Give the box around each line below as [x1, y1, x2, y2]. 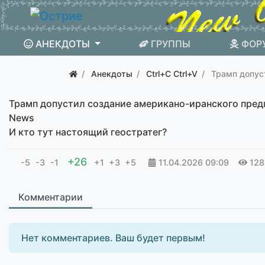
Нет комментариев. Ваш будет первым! [21, 232, 205, 244]
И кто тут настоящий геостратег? [9, 126, 167, 138]
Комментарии [18, 191, 83, 203]
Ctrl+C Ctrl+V [146, 69, 198, 79]
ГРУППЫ [151, 38, 191, 50]
